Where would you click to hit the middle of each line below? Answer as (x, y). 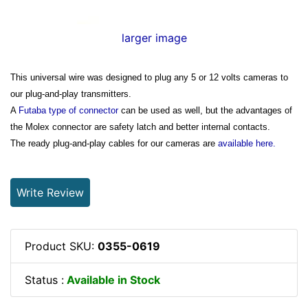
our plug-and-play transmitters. (71, 93)
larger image (154, 37)
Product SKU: (61, 246)
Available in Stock (112, 279)
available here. (245, 143)
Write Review (50, 192)
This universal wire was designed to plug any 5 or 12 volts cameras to (149, 77)
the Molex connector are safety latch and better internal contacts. (140, 126)
